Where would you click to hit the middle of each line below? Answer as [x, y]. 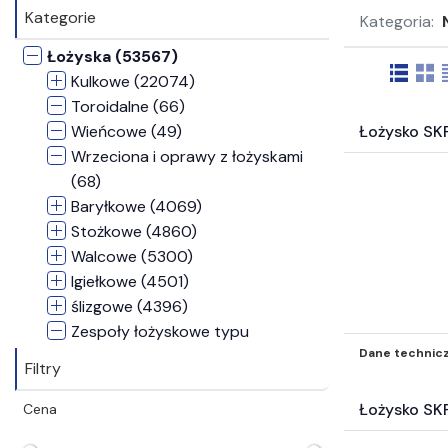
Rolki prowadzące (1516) [166, 406]
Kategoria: [396, 21]
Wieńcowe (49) [126, 131]
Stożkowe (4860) [134, 231]
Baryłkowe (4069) [136, 206]
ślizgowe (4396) [129, 306]
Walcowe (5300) [132, 256]
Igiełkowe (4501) [130, 281]
